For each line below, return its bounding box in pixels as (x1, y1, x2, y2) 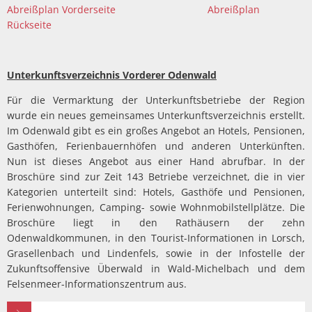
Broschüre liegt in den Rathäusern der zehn (7, 215, 305, 229)
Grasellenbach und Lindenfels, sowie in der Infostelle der (7, 246, 305, 260)
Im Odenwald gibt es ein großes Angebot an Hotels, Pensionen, (7, 123, 305, 137)
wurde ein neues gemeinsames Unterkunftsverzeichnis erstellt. (7, 108, 305, 122)
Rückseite (7, 17, 52, 31)
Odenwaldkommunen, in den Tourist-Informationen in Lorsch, (7, 231, 305, 244)
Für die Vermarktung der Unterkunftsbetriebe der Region (7, 93, 305, 107)
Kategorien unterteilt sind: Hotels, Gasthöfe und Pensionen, (7, 185, 305, 198)
